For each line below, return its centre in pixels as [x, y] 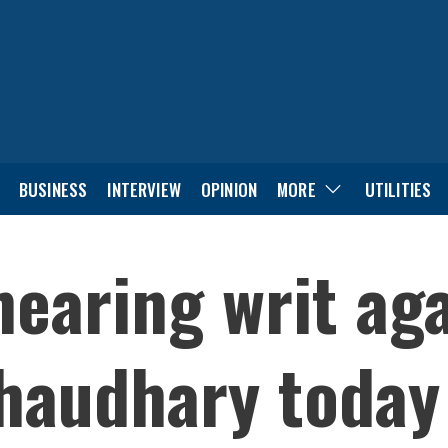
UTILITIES [398, 189]
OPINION [229, 189]
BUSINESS [53, 189]
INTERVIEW [144, 189]
